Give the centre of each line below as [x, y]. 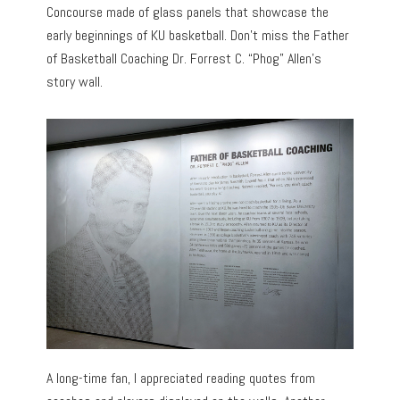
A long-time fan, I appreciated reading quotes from [181, 378]
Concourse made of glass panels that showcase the [188, 12]
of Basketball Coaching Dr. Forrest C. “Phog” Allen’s [184, 59]
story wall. [75, 82]
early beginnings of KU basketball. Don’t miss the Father [198, 36]
